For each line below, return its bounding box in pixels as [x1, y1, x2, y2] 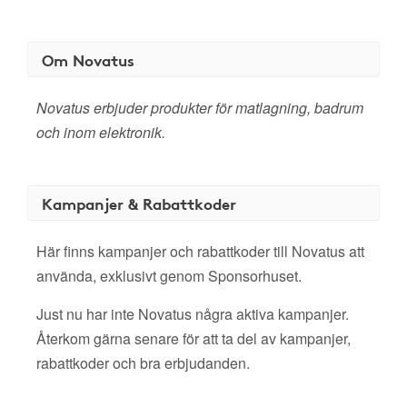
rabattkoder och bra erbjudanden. [36, 352, 250, 373]
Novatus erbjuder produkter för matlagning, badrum [36, 97, 363, 118]
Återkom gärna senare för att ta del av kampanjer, [36, 328, 351, 349]
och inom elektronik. [36, 122, 165, 143]
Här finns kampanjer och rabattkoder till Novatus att [36, 241, 364, 262]
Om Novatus [42, 48, 134, 71]
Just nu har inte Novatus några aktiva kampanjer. [36, 303, 349, 324]
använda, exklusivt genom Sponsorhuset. [36, 265, 302, 286]
